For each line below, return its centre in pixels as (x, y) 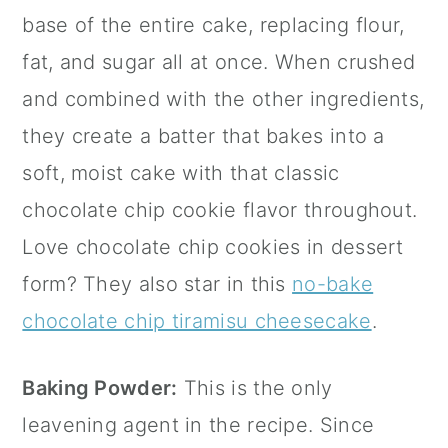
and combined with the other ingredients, (223, 99)
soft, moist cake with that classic (181, 173)
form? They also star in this (157, 284)
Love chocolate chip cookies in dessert (213, 247)
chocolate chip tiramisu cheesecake (197, 321)
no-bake (333, 284)
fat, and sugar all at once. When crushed (219, 62)
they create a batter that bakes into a (203, 136)
